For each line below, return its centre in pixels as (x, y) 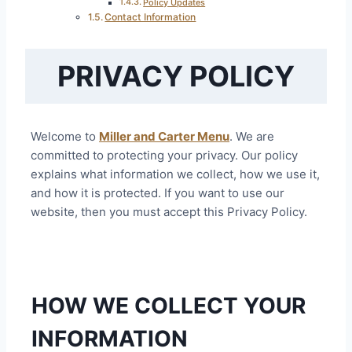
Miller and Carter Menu (165, 136)
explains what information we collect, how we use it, (176, 174)
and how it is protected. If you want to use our (158, 192)
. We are (252, 136)
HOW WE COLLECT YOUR (169, 306)
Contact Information (150, 17)
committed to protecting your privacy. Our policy (165, 155)
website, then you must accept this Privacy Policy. (169, 211)
